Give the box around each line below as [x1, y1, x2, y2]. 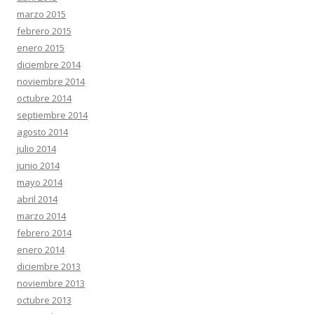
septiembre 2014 [17, 109, 88, 121]
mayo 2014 [17, 176, 62, 189]
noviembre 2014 [17, 75, 85, 88]
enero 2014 [17, 243, 64, 256]
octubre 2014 [17, 92, 71, 104]
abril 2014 [17, 193, 57, 205]
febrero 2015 [17, 25, 71, 37]
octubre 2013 [17, 294, 71, 306]
